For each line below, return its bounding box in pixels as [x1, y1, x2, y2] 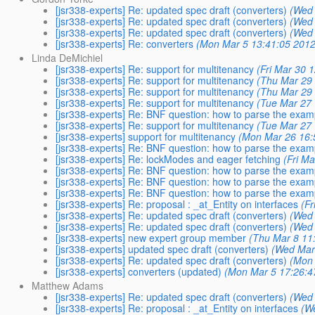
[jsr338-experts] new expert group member [55, 230, 246, 245]
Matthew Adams [31, 278, 103, 293]
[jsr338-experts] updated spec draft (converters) [55, 241, 269, 256]
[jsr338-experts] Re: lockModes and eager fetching [55, 151, 281, 166]
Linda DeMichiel [31, 50, 103, 65]
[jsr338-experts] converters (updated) [55, 264, 221, 278]
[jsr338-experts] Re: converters [55, 36, 193, 51]
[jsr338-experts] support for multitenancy [55, 129, 236, 143]
